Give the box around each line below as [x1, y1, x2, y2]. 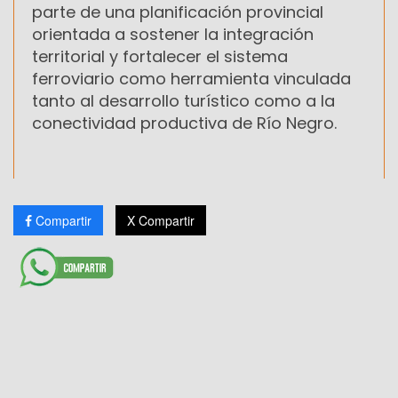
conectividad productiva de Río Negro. [32, 111, 337, 134]
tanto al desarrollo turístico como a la [32, 89, 335, 112]
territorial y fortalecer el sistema [32, 44, 288, 68]
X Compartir [127, 211, 195, 229]
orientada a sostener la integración [32, 22, 314, 45]
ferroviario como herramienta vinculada [32, 67, 351, 90]
